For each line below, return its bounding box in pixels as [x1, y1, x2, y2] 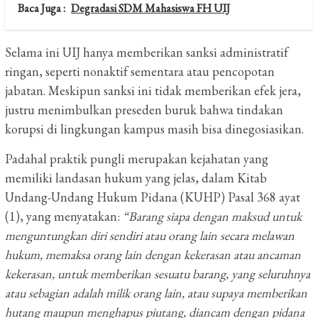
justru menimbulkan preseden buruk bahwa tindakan [5, 102, 283, 118]
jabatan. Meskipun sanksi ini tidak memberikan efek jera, [5, 82, 301, 99]
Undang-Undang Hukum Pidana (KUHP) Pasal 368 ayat [5, 189, 300, 205]
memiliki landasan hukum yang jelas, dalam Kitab [5, 170, 267, 186]
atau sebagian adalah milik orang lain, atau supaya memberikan [5, 285, 307, 301]
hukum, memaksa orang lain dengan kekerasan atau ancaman [5, 246, 301, 263]
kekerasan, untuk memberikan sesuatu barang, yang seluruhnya [5, 265, 310, 282]
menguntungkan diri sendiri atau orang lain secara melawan [5, 227, 295, 243]
